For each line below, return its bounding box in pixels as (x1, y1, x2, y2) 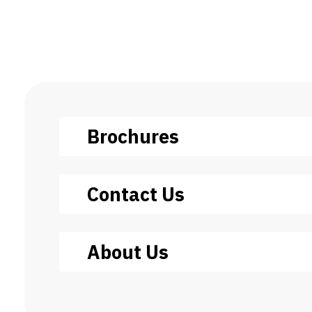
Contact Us (86, 182, 185, 207)
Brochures (86, 124, 179, 149)
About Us (86, 239, 169, 264)
